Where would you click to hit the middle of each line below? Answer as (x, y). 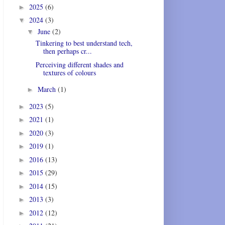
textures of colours (69, 72)
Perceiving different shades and (79, 64)
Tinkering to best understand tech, (84, 43)
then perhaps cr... (67, 51)
